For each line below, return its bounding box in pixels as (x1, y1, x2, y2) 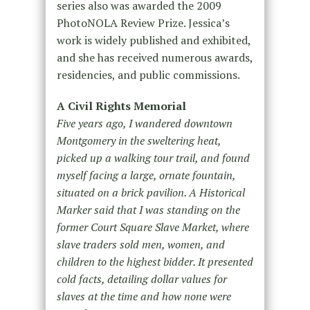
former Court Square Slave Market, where (56, 219, 249, 235)
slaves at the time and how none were (56, 289, 231, 304)
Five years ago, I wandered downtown (56, 116, 232, 131)
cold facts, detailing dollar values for (56, 271, 227, 287)
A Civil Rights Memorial (56, 98, 186, 114)
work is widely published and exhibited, (56, 33, 250, 48)
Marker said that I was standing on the (56, 202, 240, 218)
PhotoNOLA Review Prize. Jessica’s (56, 15, 230, 31)
